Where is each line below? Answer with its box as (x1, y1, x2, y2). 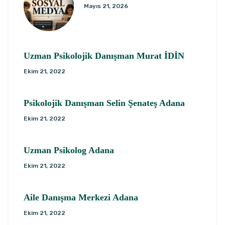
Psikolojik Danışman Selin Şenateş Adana (24, 98, 185, 108)
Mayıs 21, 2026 (84, 3, 128, 10)
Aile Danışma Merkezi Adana (24, 192, 138, 203)
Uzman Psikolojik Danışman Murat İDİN (24, 51, 184, 61)
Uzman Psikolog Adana (24, 145, 114, 156)
